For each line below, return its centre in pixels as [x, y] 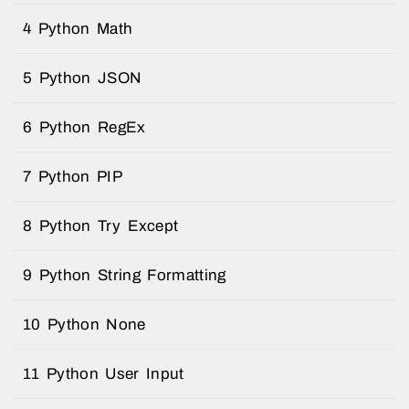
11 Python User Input [104, 373]
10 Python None [84, 324]
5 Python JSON [83, 78]
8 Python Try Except [101, 225]
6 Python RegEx [84, 127]
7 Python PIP [73, 176]
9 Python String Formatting [125, 275]
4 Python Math [78, 28]
